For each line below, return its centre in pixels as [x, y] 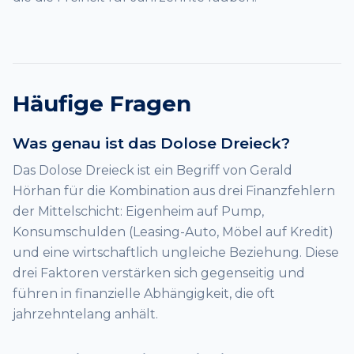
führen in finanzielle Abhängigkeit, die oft [144, 294]
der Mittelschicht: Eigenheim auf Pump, [138, 212]
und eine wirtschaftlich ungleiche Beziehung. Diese [176, 253]
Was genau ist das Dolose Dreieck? [151, 143]
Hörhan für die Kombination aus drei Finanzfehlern [174, 191]
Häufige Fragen [102, 103]
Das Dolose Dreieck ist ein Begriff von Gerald [153, 171]
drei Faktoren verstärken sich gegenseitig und [159, 273]
